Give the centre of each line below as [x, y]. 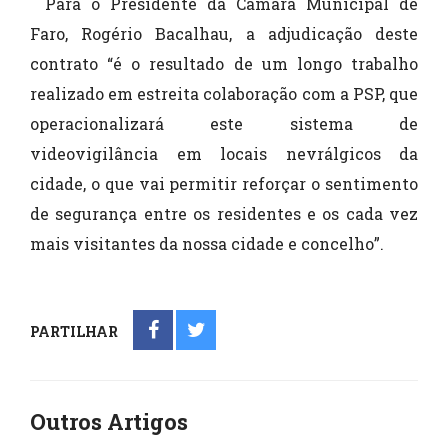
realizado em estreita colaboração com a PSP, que [224, 94]
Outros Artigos [109, 422]
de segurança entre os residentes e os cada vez [224, 214]
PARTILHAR [78, 332]
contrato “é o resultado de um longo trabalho [224, 64]
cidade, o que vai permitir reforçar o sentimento [224, 184]
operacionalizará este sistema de [224, 124]
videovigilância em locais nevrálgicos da [224, 154]
